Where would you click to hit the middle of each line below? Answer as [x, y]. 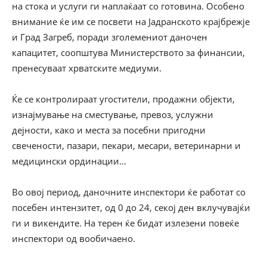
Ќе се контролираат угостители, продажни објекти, [123, 99]
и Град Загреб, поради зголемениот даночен [110, 37]
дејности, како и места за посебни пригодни [109, 130]
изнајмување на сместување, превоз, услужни [113, 114]
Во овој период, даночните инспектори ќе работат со [129, 192]
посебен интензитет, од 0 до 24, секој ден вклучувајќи [131, 207]
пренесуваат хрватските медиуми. [87, 68]
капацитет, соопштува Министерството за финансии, [128, 52]
